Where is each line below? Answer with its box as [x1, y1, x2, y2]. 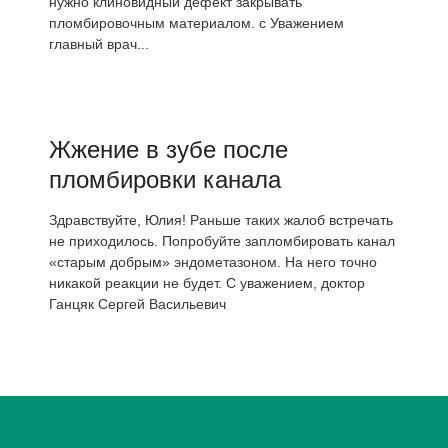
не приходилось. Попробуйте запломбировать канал [49, 233, 395, 249]
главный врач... [49, 36, 149, 52]
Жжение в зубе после [49, 136, 288, 163]
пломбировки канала [49, 166, 281, 193]
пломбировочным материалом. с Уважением [49, 15, 344, 31]
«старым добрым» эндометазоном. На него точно [49, 254, 377, 270]
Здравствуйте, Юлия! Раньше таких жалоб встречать [49, 212, 393, 228]
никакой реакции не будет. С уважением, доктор [49, 275, 365, 291]
